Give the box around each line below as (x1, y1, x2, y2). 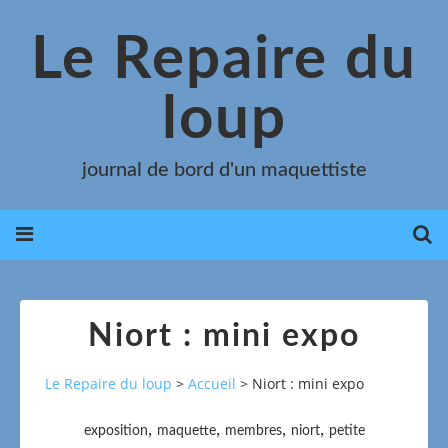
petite (328, 423, 365, 438)
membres (224, 423, 282, 438)
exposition (83, 423, 148, 438)
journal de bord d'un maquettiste (81, 160, 367, 180)
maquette (156, 423, 216, 438)
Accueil (188, 374, 236, 394)
